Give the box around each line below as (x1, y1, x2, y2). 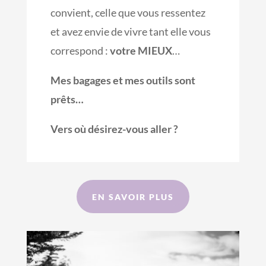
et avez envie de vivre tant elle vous (50, 25, 211, 39)
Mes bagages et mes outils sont (50, 74, 195, 87)
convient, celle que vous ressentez (50, 6, 205, 20)
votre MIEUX (109, 44, 172, 58)
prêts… (50, 93, 84, 106)
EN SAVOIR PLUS (91, 191, 174, 202)
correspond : (50, 44, 110, 58)
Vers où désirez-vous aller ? (50, 122, 178, 136)
